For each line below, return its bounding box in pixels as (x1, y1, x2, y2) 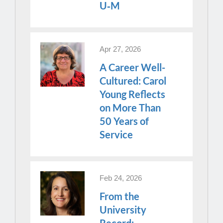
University (100, 203, 147, 216)
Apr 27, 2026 (100, 44, 141, 53)
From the (100, 190, 140, 202)
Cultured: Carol (100, 74, 167, 87)
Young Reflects (100, 88, 166, 100)
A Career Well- (100, 61, 166, 73)
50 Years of (100, 114, 149, 127)
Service (100, 128, 133, 140)
